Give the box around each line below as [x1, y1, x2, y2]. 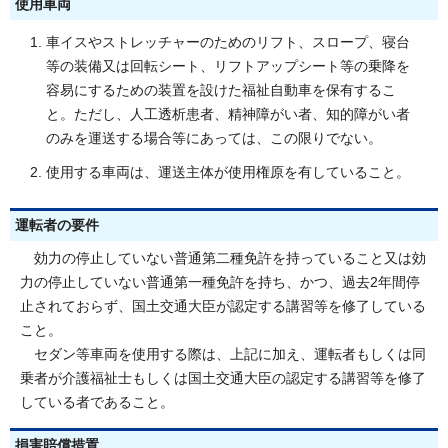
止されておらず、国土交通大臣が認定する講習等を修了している [20, 298, 426, 314]
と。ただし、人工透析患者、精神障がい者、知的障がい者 [46, 106, 410, 122]
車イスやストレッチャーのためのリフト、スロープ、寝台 [46, 34, 410, 50]
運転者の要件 [15, 217, 99, 233]
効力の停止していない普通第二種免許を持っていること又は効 [20, 250, 426, 266]
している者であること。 [20, 394, 174, 410]
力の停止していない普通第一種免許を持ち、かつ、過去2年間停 [20, 274, 420, 290]
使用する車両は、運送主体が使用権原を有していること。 [46, 164, 410, 180]
